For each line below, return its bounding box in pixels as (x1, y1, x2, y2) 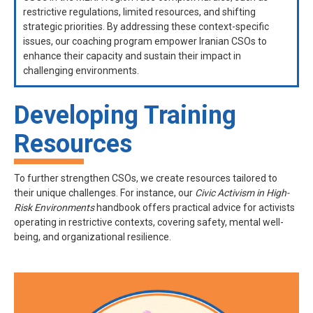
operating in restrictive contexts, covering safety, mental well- (14, 217, 284, 228)
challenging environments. (23, 65, 139, 77)
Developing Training (14, 101, 236, 131)
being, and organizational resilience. (14, 231, 171, 243)
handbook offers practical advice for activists (96, 202, 295, 214)
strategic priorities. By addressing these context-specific (23, 21, 269, 33)
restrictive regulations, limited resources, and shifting (23, 6, 256, 18)
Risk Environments (14, 202, 96, 214)
